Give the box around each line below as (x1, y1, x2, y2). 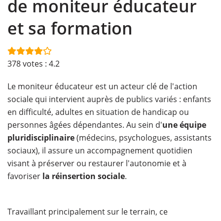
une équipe (162, 119, 206, 130)
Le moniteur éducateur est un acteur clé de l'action (7, 81, 197, 92)
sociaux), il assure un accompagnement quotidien (7, 145, 192, 156)
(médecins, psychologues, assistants (74, 132, 212, 143)
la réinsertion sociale (42, 171, 125, 182)
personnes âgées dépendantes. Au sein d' (7, 119, 162, 130)
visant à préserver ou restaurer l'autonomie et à (7, 158, 186, 169)
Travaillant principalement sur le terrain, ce (7, 206, 168, 217)
